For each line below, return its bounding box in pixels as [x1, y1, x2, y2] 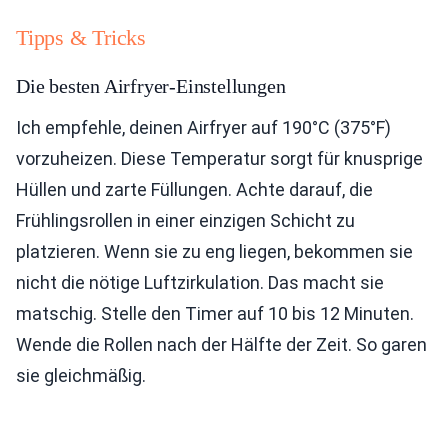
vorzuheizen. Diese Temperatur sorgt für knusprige [16, 148, 423, 170]
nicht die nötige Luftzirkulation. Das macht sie [16, 272, 384, 294]
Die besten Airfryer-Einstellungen [16, 75, 286, 98]
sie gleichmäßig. [16, 365, 146, 387]
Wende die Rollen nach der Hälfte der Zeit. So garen [16, 334, 427, 356]
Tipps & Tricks [16, 25, 146, 51]
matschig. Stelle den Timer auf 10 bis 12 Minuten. [16, 303, 414, 325]
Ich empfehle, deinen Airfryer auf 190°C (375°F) [16, 117, 391, 139]
